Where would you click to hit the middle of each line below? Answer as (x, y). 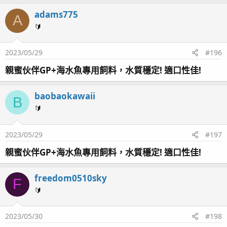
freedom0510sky (71, 178)
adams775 (56, 14)
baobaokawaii (65, 96)
